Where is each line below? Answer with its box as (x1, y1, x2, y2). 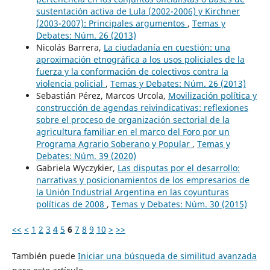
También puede (11, 250, 78, 262)
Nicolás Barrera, (36, 41, 104, 53)
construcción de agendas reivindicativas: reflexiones (36, 101, 248, 113)
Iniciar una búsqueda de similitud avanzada (77, 250, 257, 262)
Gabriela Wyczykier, (36, 162, 118, 174)
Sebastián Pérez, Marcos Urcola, (36, 89, 168, 101)
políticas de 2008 (36, 198, 107, 210)
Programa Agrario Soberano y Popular (36, 137, 192, 149)
